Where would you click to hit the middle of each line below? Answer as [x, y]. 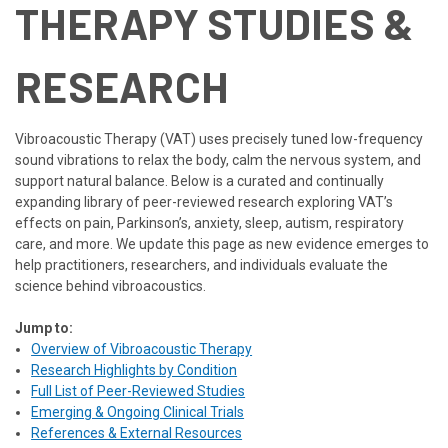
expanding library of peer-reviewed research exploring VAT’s [204, 201]
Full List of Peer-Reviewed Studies [138, 390]
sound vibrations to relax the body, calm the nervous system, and [218, 159]
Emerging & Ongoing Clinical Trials [138, 411]
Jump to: [44, 327]
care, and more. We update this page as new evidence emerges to [222, 243]
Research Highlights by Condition [134, 369]
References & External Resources [137, 432]
